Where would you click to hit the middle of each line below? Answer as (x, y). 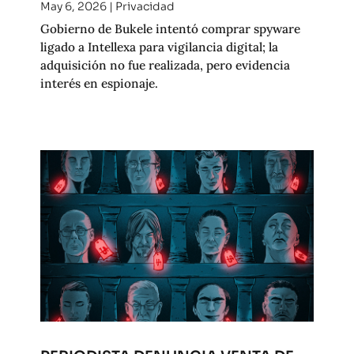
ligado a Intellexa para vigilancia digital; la (159, 47)
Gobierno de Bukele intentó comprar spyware (170, 29)
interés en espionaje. (99, 83)
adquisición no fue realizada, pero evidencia (165, 65)
